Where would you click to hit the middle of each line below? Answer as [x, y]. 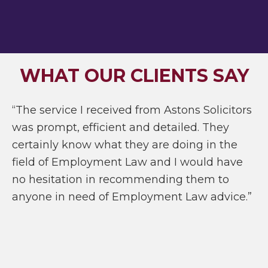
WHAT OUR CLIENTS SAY [134, 76]
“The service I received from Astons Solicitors [132, 110]
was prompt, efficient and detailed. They [121, 128]
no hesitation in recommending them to [121, 180]
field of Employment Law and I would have [127, 162]
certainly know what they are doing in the [125, 145]
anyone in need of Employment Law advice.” [132, 197]
